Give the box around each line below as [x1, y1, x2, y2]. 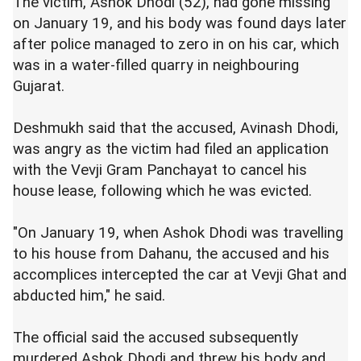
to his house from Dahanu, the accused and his [13, 245, 330, 263]
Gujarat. [13, 77, 68, 95]
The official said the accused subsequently [13, 329, 298, 346]
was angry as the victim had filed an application [13, 140, 329, 158]
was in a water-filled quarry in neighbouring [13, 56, 299, 74]
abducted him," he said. [13, 287, 169, 305]
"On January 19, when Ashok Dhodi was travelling [13, 224, 343, 242]
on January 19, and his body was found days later [13, 15, 346, 32]
